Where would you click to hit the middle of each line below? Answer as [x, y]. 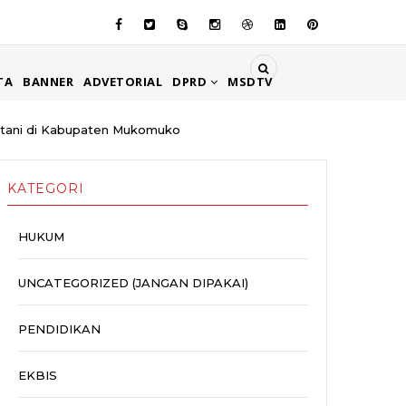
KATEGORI [46, 189]
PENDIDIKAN [59, 329]
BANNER [48, 82]
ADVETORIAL [123, 82]
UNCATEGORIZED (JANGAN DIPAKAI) [133, 283]
